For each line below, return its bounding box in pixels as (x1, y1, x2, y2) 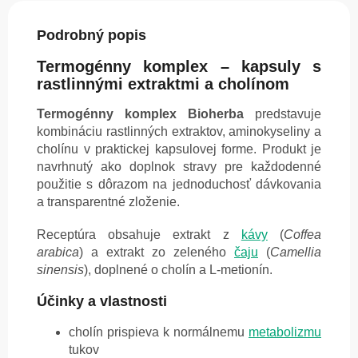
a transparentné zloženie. (37, 195, 180, 209)
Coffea (284, 228, 322, 242)
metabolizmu (249, 325, 321, 340)
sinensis (37, 263, 84, 277)
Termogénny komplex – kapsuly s (37, 57, 321, 75)
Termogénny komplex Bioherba (37, 107, 244, 121)
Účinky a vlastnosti (37, 293, 167, 310)
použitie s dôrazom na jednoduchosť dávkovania (37, 177, 321, 192)
